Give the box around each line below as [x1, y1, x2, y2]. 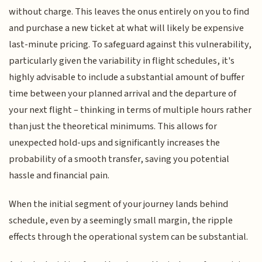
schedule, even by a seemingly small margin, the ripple [9, 213, 233, 227]
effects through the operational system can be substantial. [9, 229, 249, 244]
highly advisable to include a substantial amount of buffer [9, 70, 245, 85]
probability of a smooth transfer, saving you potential [9, 152, 230, 167]
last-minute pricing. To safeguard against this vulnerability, [9, 37, 252, 52]
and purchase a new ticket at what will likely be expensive [9, 21, 244, 36]
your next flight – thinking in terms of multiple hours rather [9, 103, 252, 118]
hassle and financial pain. [9, 168, 110, 183]
